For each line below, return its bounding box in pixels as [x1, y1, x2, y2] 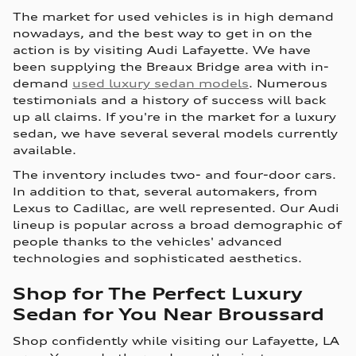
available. [13, 142, 76, 157]
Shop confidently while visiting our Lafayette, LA [13, 334, 339, 348]
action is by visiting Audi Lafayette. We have [13, 42, 311, 56]
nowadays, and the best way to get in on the [13, 25, 312, 40]
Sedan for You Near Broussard [13, 303, 324, 324]
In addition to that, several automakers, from [13, 184, 317, 198]
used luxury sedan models [72, 75, 249, 90]
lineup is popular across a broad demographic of [13, 217, 342, 231]
